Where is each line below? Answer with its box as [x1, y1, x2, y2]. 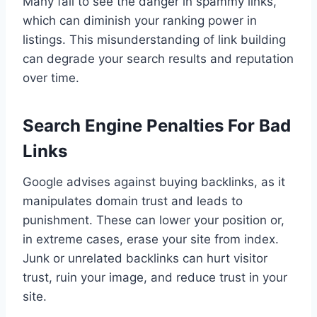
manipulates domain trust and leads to [23, 194, 243, 209]
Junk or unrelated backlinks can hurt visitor [23, 251, 267, 266]
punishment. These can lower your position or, [23, 213, 284, 228]
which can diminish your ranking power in [23, 13, 257, 28]
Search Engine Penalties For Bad [23, 115, 291, 137]
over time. [23, 71, 79, 86]
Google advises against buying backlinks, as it [23, 175, 285, 190]
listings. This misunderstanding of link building [23, 33, 286, 47]
